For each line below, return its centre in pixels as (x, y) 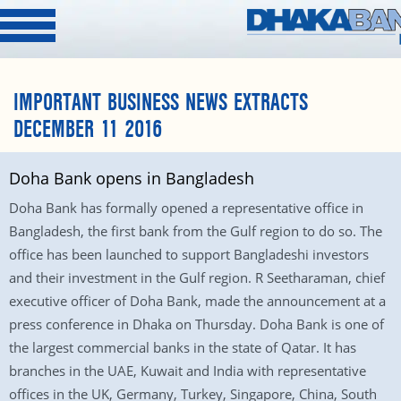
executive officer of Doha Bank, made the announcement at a (197, 301)
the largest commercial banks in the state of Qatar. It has (183, 347)
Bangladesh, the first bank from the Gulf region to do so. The (196, 231)
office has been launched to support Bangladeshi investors (189, 254)
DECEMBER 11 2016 (88, 130)
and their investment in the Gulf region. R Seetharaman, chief (197, 277)
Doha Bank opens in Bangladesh (132, 178)
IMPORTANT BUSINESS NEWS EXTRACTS (161, 103)
